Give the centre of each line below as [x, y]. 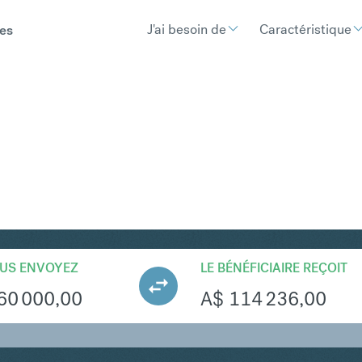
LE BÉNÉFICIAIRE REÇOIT [274, 267]
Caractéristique [306, 29]
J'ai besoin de [187, 29]
